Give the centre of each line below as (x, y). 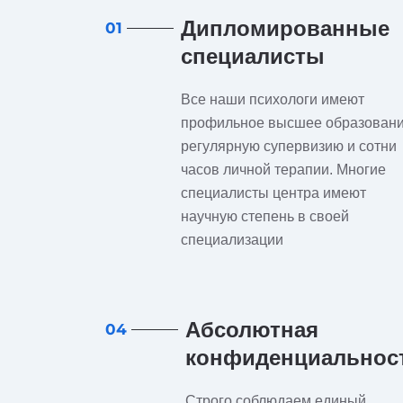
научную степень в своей (265, 216)
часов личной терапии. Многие (283, 170)
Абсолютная (252, 330)
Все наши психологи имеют (273, 99)
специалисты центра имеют (273, 193)
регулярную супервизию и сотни (289, 146)
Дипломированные (285, 28)
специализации (232, 240)
